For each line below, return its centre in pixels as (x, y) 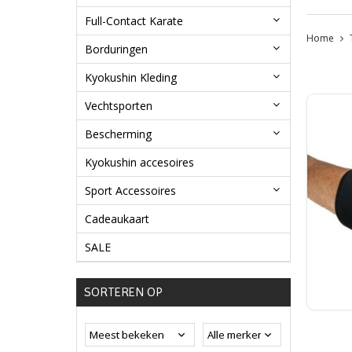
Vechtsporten (119, 106)
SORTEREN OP (123, 292)
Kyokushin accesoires (139, 163)
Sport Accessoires (130, 191)
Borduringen (116, 49)
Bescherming (118, 134)
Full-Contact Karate (134, 21)
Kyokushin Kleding (131, 78)
